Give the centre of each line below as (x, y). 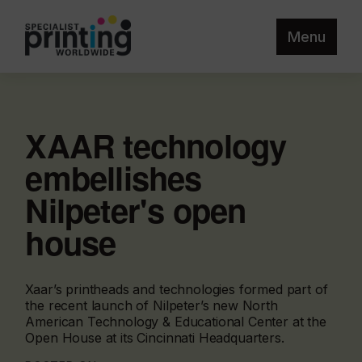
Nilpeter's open (136, 210)
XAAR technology (156, 145)
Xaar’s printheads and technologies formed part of (177, 289)
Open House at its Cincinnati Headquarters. (155, 338)
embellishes (114, 177)
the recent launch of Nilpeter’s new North (152, 305)
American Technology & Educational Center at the (176, 322)
